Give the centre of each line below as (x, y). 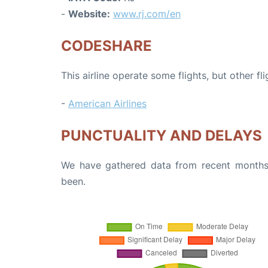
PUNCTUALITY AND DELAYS (162, 135)
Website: (89, 14)
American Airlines (107, 103)
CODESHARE (106, 46)
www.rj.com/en (147, 14)
